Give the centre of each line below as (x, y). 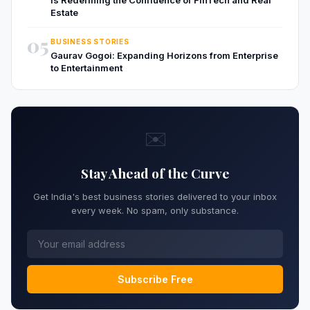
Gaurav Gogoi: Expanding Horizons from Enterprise (164, 55)
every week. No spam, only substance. (155, 210)
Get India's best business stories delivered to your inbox (155, 196)
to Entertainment (86, 67)
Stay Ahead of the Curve (155, 173)
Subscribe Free (155, 279)
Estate (64, 12)
